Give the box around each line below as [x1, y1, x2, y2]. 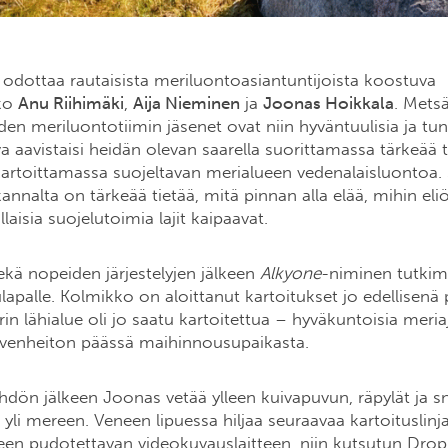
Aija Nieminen [133, 93, 240, 114]
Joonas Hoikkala [263, 93, 394, 114]
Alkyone [255, 263, 321, 284]
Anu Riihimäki [18, 93, 124, 114]
